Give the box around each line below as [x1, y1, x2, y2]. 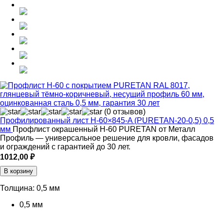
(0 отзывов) [104, 108, 145, 116]
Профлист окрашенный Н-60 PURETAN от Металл [13, 125, 195, 134]
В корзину [4, 167, 33, 175]
